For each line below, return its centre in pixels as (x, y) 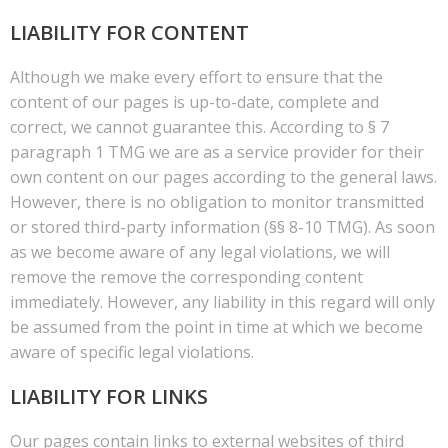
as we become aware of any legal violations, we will (200, 251)
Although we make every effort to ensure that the (196, 76)
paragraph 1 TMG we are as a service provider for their (217, 151)
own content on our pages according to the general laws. (223, 176)
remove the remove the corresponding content (186, 276)
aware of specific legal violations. (132, 351)
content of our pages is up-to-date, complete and (194, 101)
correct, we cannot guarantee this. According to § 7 (199, 126)
